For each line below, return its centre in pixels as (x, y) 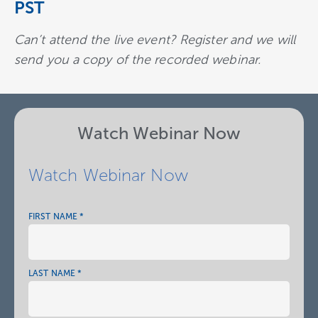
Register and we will (237, 39)
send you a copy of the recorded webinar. (138, 59)
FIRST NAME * (56, 216)
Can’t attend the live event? (97, 39)
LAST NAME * (55, 273)
